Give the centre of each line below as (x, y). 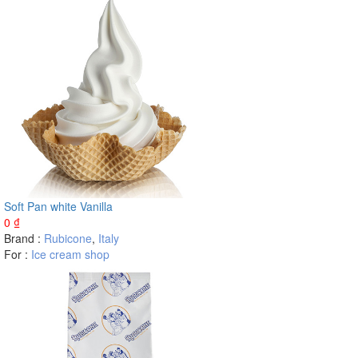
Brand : (24, 238)
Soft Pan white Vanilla (58, 206)
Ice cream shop (70, 254)
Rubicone (68, 238)
